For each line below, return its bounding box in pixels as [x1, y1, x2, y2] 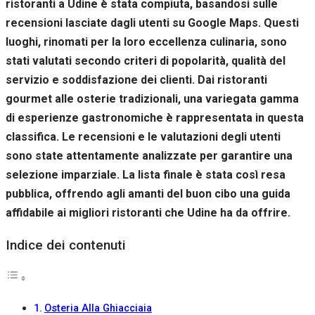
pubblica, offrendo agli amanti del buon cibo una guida [6, 186, 290, 200]
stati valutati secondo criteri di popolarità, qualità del [6, 53, 285, 67]
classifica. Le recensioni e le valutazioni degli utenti [6, 129, 281, 143]
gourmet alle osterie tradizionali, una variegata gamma [6, 91, 299, 105]
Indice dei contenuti [6, 236, 126, 253]
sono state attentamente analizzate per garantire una [6, 148, 292, 162]
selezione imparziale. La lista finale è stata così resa [6, 167, 285, 181]
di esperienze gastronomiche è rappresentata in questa [6, 110, 304, 124]
